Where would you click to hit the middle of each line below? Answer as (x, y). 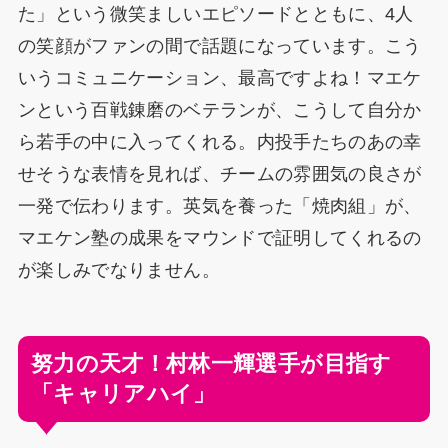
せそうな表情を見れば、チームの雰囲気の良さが (219, 174)
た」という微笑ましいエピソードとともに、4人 (215, 14)
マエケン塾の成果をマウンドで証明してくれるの (219, 238)
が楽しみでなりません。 (118, 270)
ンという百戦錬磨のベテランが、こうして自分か (219, 110)
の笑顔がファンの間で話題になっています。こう (219, 46)
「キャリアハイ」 (123, 393)
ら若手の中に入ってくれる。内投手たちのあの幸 (219, 142)
